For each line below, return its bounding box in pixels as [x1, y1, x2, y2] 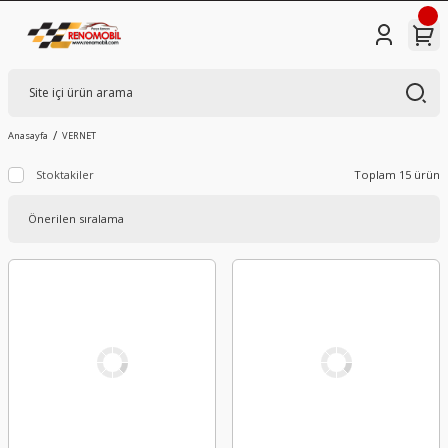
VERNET [62, 128, 96, 142]
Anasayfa [8, 128, 48, 142]
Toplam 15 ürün [354, 167, 440, 183]
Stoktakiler [36, 166, 94, 182]
